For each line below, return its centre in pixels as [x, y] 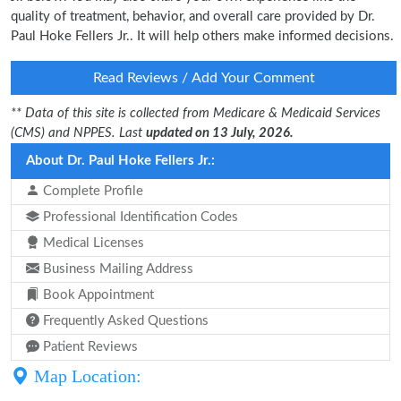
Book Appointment [97, 295]
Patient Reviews [89, 347]
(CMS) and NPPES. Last [78, 133]
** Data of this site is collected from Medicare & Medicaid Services [196, 113]
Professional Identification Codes [139, 217]
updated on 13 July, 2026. [220, 133]
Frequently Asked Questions [124, 321]
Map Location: [85, 376]
